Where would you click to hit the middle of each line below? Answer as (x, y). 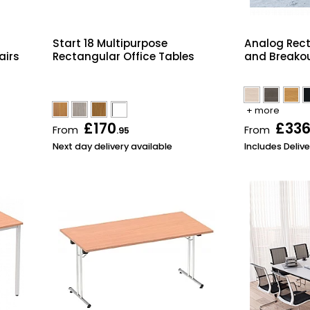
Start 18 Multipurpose (110, 43)
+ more (263, 110)
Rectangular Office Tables (123, 56)
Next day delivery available (112, 147)
